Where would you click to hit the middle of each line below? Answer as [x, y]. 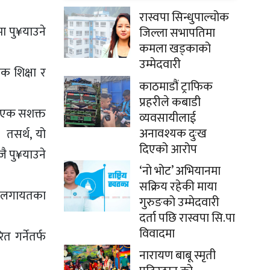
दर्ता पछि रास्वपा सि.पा [187, 218]
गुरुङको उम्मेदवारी [179, 202]
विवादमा [157, 234]
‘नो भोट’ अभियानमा [180, 171]
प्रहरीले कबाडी [170, 102]
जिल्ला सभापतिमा [177, 33]
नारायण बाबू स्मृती [177, 255]
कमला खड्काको [175, 49]
